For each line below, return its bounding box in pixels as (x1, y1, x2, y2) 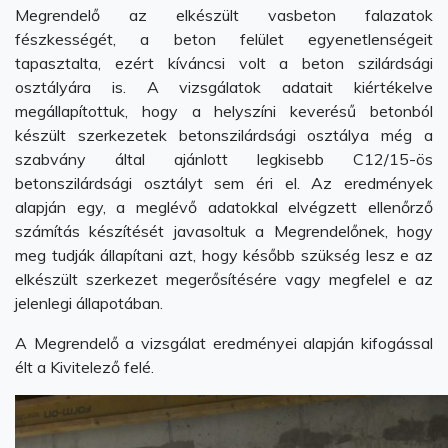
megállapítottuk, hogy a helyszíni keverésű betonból (15, 101, 433, 121)
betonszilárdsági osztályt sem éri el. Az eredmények (15, 173, 433, 193)
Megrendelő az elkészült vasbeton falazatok (15, 5, 433, 25)
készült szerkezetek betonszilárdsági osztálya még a (15, 125, 433, 145)
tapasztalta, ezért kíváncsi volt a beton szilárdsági (15, 53, 433, 73)
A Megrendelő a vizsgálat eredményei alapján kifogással (15, 333, 433, 353)
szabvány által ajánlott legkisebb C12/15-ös (15, 149, 433, 169)
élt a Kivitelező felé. (15, 357, 154, 377)
